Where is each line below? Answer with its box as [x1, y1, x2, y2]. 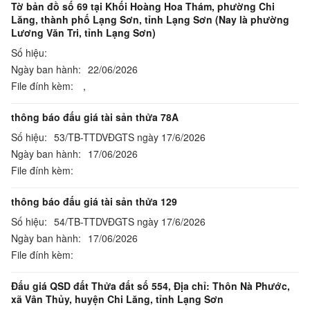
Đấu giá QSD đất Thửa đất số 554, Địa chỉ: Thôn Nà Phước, [11, 279, 290, 293]
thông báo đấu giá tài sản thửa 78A [11, 110, 179, 124]
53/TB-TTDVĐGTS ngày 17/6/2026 [54, 130, 206, 144]
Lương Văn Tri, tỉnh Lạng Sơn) [11, 26, 156, 39]
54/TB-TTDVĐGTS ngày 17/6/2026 [54, 215, 206, 228]
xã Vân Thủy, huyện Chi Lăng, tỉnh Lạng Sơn [11, 292, 224, 306]
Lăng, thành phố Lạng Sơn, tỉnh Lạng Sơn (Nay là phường [11, 12, 289, 26]
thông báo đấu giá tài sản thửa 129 [11, 194, 177, 208]
